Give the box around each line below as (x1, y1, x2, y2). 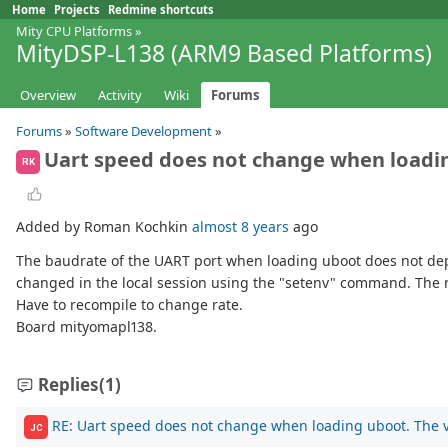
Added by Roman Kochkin (16, 217, 192, 237)
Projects (54, 2, 100, 17)
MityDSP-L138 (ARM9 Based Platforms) (16, 37, 432, 69)
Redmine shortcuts (108, 2, 214, 17)
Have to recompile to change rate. (16, 295, 243, 315)
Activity (98, 86, 142, 105)
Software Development (75, 122, 212, 141)
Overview (20, 86, 76, 105)
